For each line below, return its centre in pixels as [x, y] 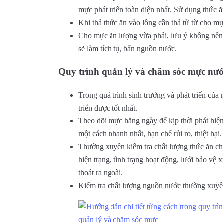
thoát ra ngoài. [101, 173]
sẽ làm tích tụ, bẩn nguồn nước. [127, 48]
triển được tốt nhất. [108, 108]
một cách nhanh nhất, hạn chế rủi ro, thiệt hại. [150, 134]
